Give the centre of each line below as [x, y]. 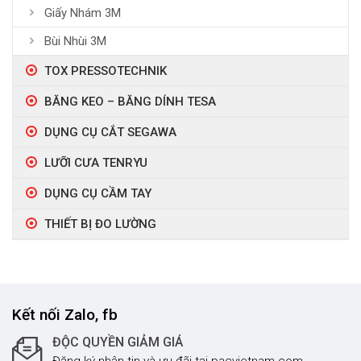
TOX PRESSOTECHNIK [106, 71]
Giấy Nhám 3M [83, 13]
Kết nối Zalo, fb [65, 315]
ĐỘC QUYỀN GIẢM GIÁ [118, 342]
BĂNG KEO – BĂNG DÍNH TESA [130, 102]
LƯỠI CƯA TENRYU [96, 163]
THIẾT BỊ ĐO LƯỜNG [100, 224]
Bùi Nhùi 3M [75, 41]
